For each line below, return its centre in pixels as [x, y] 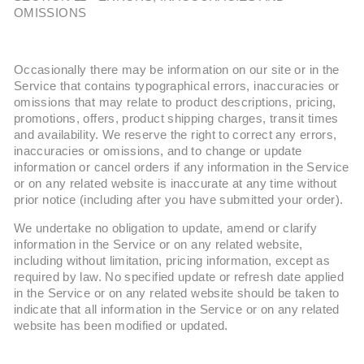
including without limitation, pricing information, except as [172, 261]
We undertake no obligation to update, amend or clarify [165, 228]
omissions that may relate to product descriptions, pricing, [175, 102]
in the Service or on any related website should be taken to [177, 293]
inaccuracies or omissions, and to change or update [158, 151]
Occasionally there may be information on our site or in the [177, 70]
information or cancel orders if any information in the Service [182, 167]
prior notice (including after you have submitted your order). [179, 200]
